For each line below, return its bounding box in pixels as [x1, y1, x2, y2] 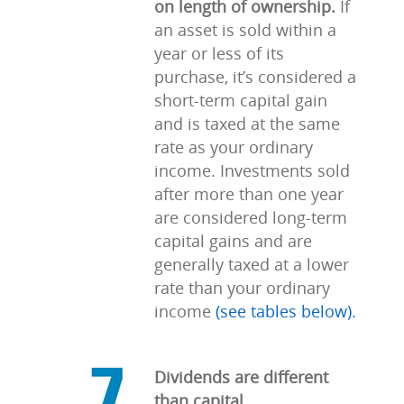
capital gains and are [154, 230, 312, 252]
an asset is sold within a [154, 19, 336, 41]
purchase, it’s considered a [154, 66, 356, 87]
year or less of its [154, 42, 284, 64]
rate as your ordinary [154, 136, 313, 158]
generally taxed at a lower [154, 253, 349, 275]
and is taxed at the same [154, 113, 340, 134]
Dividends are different [154, 366, 328, 388]
